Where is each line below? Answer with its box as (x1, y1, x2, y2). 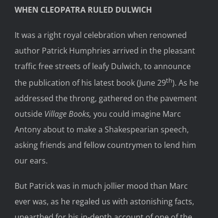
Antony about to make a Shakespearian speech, (15, 124, 189, 135)
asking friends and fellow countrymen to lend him (15, 140, 196, 151)
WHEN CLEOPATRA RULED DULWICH (15, 4, 152, 16)
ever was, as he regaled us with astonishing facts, (15, 196, 194, 207)
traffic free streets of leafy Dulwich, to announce (15, 61, 191, 72)
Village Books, (44, 109, 91, 120)
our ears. (15, 155, 48, 166)
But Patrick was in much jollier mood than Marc (15, 181, 188, 192)
